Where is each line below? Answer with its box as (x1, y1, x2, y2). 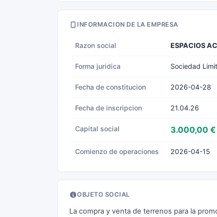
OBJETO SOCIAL (77, 191, 130, 198)
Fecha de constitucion (75, 83, 146, 91)
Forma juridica (75, 62, 121, 70)
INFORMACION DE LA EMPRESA (77, 21, 178, 28)
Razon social (75, 41, 116, 49)
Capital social (75, 124, 120, 133)
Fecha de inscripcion (75, 104, 142, 112)
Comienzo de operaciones (75, 147, 159, 155)
